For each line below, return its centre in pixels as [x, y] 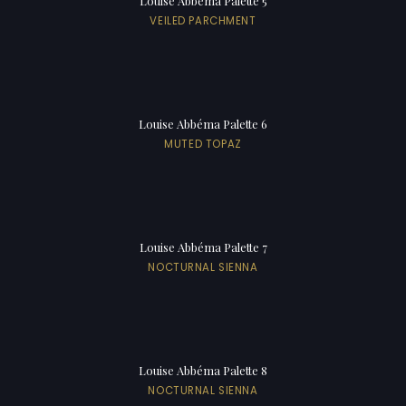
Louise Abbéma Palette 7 [203, 246]
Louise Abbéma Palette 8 [203, 370]
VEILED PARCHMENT [203, 20]
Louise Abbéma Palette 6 [203, 123]
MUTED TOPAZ [203, 144]
